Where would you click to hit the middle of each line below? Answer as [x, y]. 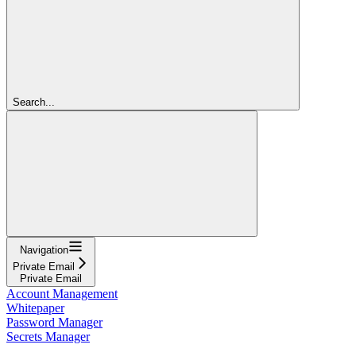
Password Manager [54, 322]
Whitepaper [35, 308]
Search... [34, 102]
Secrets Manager [48, 336]
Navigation [44, 250]
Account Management [62, 293]
